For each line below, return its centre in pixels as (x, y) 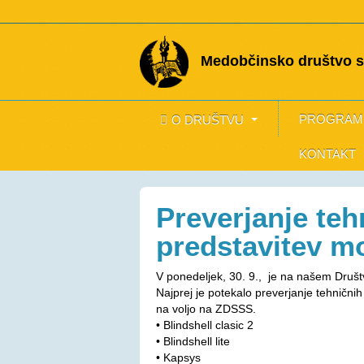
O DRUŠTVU (209, 119)
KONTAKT (327, 154)
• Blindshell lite (193, 341)
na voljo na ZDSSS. (206, 308)
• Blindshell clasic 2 (205, 325)
